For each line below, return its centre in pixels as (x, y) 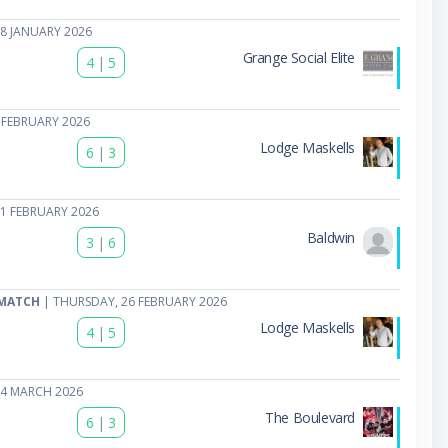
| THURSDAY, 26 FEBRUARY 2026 (134, 301)
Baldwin (330, 237)
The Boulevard (310, 417)
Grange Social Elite (298, 57)
